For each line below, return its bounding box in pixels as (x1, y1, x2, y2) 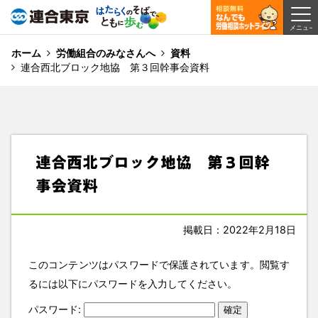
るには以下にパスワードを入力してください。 (28, 278, 237, 290)
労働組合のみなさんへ (55, 47, 155, 59)
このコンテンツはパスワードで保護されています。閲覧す (28, 258, 290, 271)
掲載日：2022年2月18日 (183, 223, 297, 236)
